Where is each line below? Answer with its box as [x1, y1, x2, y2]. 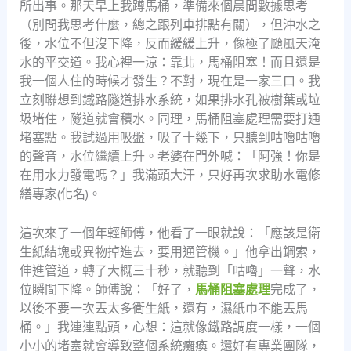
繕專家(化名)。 [19, 186, 101, 202]
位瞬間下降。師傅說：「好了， [19, 280, 195, 297]
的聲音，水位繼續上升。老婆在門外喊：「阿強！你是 [19, 148, 320, 165]
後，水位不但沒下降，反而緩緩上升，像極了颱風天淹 [19, 35, 320, 52]
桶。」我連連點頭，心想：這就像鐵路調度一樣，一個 [19, 318, 320, 335]
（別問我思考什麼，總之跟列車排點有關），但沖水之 [19, 16, 320, 33]
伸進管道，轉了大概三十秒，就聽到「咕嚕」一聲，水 [19, 262, 320, 278]
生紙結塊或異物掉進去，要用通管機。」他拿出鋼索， [19, 243, 320, 259]
